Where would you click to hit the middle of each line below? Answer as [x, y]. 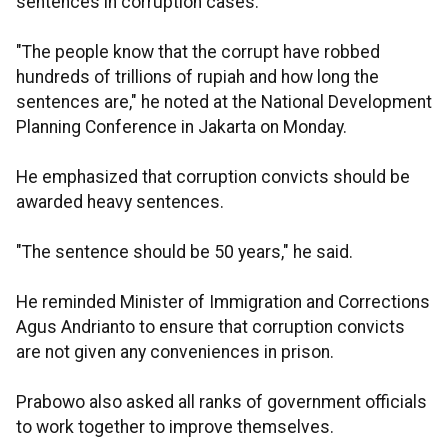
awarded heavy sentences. [120, 202]
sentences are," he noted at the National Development [224, 102]
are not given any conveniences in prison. [175, 352]
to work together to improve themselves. [175, 427]
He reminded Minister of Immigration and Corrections [223, 302]
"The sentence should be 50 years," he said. [184, 252]
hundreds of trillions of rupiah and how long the [197, 77]
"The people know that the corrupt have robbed [198, 52]
